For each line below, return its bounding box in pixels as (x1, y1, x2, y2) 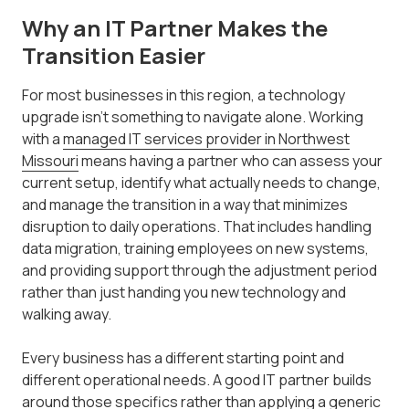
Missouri (22, 151, 79, 172)
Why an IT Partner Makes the (22, 13, 328, 44)
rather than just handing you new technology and (22, 282, 346, 303)
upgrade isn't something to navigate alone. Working (22, 107, 363, 128)
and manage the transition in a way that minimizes (22, 194, 348, 215)
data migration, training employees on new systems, (22, 238, 369, 259)
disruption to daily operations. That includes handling (22, 216, 372, 237)
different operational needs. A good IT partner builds (22, 370, 372, 391)
